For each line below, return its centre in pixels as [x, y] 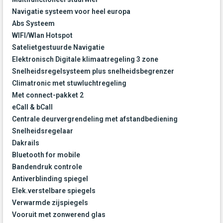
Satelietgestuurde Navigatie [58, 48]
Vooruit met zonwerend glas [59, 215]
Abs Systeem [33, 24]
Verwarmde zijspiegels [50, 203]
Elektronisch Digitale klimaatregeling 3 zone [85, 59]
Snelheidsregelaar [43, 131]
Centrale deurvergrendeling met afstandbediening [95, 119]
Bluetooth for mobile [46, 155]
